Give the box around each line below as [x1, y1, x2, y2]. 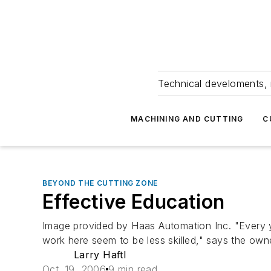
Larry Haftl [73, 249, 126, 261]
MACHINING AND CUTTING [131, 114, 244, 123]
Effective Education [42, 190, 225, 214]
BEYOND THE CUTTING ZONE [42, 178, 158, 188]
